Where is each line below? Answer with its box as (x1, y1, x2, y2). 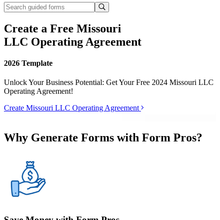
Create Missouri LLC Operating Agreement (4, 104, 141, 112)
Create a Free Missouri (4, 22, 121, 35)
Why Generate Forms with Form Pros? (4, 131, 202, 144)
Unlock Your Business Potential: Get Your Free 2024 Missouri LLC (4, 78, 214, 87)
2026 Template (4, 59, 53, 68)
